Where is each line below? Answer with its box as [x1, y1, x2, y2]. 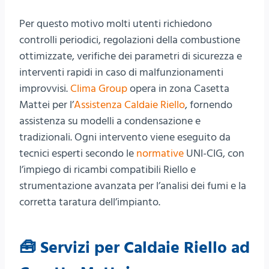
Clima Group [70, 81, 127, 96]
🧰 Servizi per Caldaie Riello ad [19, 237, 250, 259]
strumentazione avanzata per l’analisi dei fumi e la [19, 178, 246, 193]
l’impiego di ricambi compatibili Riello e [19, 162, 196, 177]
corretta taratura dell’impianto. [19, 195, 160, 210]
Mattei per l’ [19, 97, 74, 112]
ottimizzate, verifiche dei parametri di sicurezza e [19, 49, 242, 64]
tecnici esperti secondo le [19, 146, 136, 161]
